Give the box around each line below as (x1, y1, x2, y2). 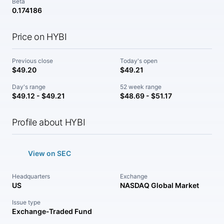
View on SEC (28, 149, 71, 157)
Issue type (12, 198, 40, 206)
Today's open (120, 57, 157, 64)
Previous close (12, 57, 53, 64)
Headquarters (12, 172, 50, 180)
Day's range (12, 83, 45, 90)
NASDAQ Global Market (120, 181, 199, 189)
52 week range (120, 83, 161, 90)
